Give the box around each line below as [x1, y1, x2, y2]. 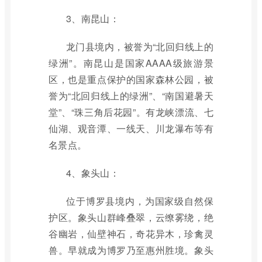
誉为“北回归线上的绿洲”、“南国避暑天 [49, 89, 213, 102]
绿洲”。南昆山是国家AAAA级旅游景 [49, 56, 213, 70]
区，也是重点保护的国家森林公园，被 [49, 73, 213, 86]
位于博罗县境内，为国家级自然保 [66, 194, 213, 208]
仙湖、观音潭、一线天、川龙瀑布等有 [49, 122, 213, 135]
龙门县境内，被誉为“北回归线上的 [66, 40, 213, 53]
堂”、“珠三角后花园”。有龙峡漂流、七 [49, 105, 213, 119]
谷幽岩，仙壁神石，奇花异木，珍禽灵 [49, 227, 213, 240]
